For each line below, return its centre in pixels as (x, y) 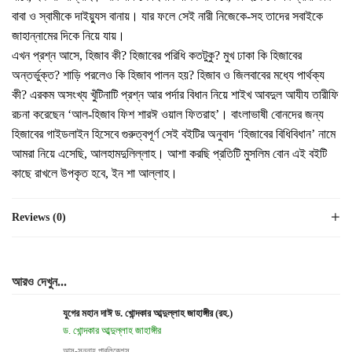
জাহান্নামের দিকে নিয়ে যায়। (68, 36)
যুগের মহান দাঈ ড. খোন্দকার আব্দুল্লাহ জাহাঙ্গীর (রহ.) (148, 313)
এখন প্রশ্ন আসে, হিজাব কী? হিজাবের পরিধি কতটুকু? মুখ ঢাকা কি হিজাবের (157, 55)
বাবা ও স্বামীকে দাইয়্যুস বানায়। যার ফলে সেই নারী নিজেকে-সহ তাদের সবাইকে (167, 16)
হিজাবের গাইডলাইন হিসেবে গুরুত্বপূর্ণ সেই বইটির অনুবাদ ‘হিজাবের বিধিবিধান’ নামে (174, 134)
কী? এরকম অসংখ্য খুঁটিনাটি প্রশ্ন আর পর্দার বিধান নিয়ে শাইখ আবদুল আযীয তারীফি (175, 95)
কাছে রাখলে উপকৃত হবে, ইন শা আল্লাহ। (95, 173)
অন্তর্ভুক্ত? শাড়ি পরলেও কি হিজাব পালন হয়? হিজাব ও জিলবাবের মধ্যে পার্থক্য (168, 75)
